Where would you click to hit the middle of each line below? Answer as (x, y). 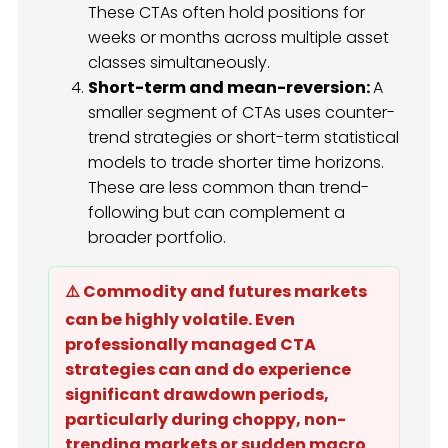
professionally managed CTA (190, 344)
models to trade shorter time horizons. (236, 162)
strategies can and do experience (208, 369)
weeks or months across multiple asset (238, 37)
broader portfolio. (157, 237)
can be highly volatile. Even (180, 319)
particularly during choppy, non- (205, 419)
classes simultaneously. (179, 62)
